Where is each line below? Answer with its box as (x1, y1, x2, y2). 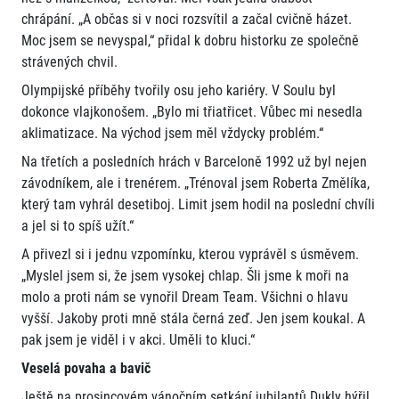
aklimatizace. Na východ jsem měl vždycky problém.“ (21, 125, 323, 142)
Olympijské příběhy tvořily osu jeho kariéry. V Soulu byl (21, 82, 336, 100)
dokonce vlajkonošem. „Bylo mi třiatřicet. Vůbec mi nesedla (21, 103, 362, 121)
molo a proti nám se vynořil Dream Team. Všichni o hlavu (21, 289, 348, 306)
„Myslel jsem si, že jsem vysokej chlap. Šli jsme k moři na (21, 267, 349, 285)
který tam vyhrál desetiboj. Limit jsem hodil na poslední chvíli (21, 196, 375, 214)
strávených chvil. (21, 53, 118, 71)
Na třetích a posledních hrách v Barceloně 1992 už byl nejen (21, 153, 367, 171)
